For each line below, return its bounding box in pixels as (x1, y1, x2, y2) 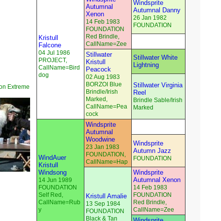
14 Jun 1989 (38, 177, 72, 184)
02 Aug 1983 (86, 74, 120, 81)
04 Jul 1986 (38, 49, 70, 57)
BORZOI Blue (86, 81, 122, 88)
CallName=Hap (86, 158, 128, 166)
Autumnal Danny (133, 6, 181, 14)
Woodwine (86, 136, 115, 144)
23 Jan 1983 (86, 144, 119, 151)
